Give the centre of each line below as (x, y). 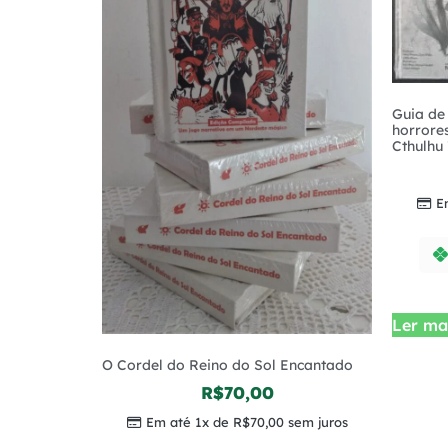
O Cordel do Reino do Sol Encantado (227, 365)
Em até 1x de (189, 422)
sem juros (315, 422)
